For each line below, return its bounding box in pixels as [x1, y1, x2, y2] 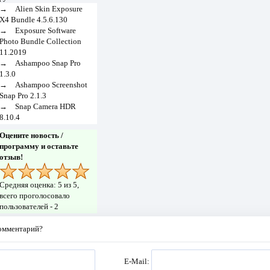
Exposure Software [14, 26, 76, 36]
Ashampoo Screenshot [14, 80, 87, 90]
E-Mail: [124, 256, 152, 266]
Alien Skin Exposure [14, 4, 83, 14]
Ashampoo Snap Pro [14, 58, 81, 68]
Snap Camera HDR [14, 102, 76, 111]
